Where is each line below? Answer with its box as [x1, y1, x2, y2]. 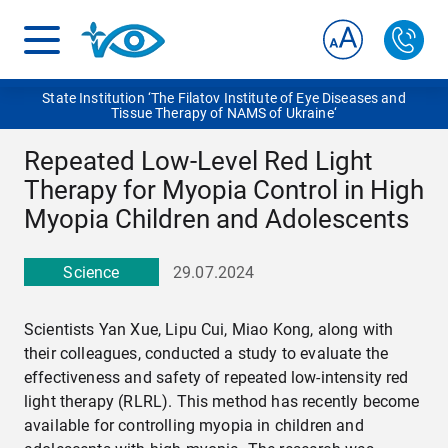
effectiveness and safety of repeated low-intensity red [24, 368, 409, 387]
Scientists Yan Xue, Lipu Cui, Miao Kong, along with [24, 320, 394, 339]
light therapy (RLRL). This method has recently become [24, 392, 420, 411]
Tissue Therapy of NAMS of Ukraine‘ [111, 105, 337, 121]
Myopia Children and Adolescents [24, 204, 409, 234]
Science [63, 262, 120, 282]
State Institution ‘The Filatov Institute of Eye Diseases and [42, 90, 406, 106]
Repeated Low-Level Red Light [24, 146, 373, 176]
